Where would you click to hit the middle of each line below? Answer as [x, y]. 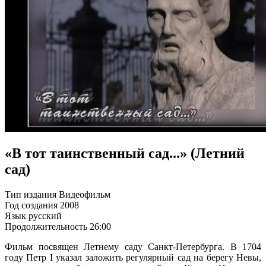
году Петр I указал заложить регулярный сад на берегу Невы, [133, 258]
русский [45, 216]
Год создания [31, 205]
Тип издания [31, 195]
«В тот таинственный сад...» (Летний [125, 153]
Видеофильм [85, 195]
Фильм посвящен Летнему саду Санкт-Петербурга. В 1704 [133, 247]
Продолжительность [46, 227]
